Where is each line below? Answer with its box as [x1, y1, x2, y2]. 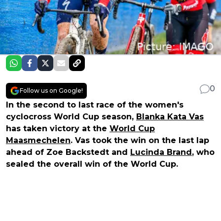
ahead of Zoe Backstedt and [6, 147, 130, 157]
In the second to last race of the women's [6, 100, 184, 110]
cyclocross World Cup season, [6, 111, 136, 121]
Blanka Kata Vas [136, 111, 204, 121]
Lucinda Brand [130, 147, 192, 157]
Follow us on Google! [20, 86, 83, 94]
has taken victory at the [6, 123, 110, 133]
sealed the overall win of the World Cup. [6, 159, 178, 169]
